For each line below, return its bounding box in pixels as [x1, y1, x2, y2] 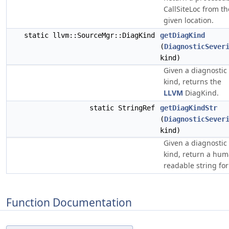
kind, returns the [164, 77, 221, 86]
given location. [164, 15, 214, 25]
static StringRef [89, 104, 159, 112]
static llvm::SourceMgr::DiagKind [24, 31, 159, 39]
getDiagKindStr [160, 104, 217, 112]
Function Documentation [6, 195, 132, 210]
